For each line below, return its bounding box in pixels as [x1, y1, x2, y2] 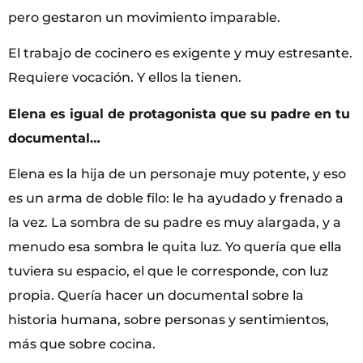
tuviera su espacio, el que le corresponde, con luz [8, 263, 328, 280]
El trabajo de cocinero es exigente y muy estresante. [8, 45, 352, 62]
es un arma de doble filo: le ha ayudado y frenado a [8, 190, 344, 207]
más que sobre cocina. [8, 336, 156, 352]
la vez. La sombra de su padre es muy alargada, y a [8, 215, 341, 231]
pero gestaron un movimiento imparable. [8, 9, 280, 25]
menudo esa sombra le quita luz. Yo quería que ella [8, 239, 342, 255]
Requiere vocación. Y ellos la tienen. [8, 70, 241, 86]
